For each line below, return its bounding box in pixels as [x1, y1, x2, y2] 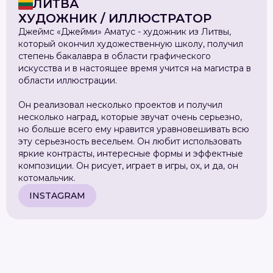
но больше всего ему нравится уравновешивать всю [18, 124, 249, 135]
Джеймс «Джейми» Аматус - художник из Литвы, [18, 26, 231, 37]
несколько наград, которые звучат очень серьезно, [18, 112, 242, 122]
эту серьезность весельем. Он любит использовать [18, 136, 241, 147]
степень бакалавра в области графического [18, 51, 211, 62]
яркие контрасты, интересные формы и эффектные [18, 148, 243, 159]
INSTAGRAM [29, 190, 85, 201]
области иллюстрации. [18, 75, 117, 86]
